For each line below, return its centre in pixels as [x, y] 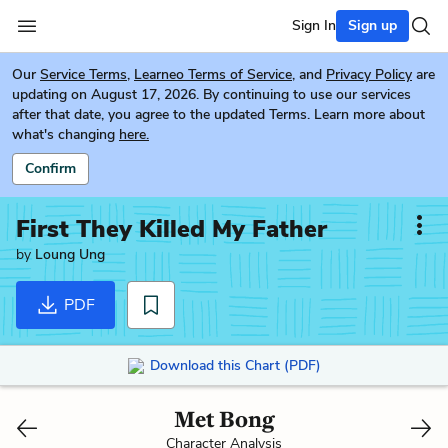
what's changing [63, 134]
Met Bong [224, 419]
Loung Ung [70, 254]
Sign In [314, 25]
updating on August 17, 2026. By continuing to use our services [211, 94]
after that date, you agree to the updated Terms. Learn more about [218, 114]
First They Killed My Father [171, 229]
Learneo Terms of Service [213, 74]
